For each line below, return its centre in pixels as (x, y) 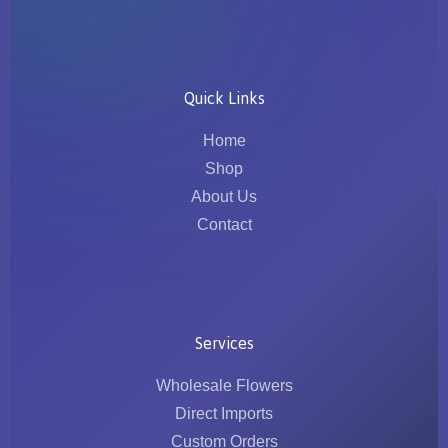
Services (224, 342)
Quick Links (224, 97)
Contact (224, 224)
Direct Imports (224, 413)
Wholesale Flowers (224, 385)
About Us (224, 196)
